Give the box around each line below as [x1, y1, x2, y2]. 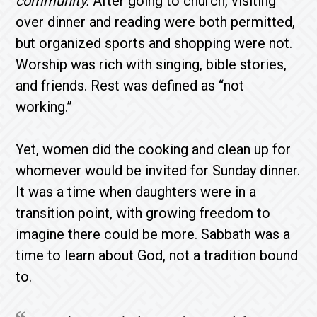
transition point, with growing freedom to [16, 204, 271, 221]
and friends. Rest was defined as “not [16, 76, 245, 94]
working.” [16, 98, 80, 115]
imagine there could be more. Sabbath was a [16, 225, 291, 243]
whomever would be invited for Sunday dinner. [16, 161, 301, 179]
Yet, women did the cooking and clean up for [16, 140, 292, 158]
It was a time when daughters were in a [16, 183, 257, 200]
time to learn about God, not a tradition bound [16, 246, 299, 264]
